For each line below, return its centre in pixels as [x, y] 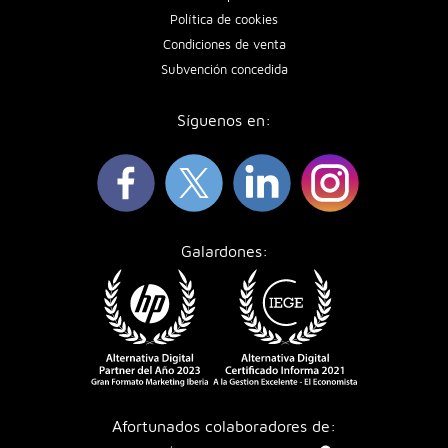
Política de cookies [224, 19]
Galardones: [224, 250]
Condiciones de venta [224, 44]
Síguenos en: [224, 119]
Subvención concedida [224, 69]
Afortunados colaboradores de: [224, 425]
